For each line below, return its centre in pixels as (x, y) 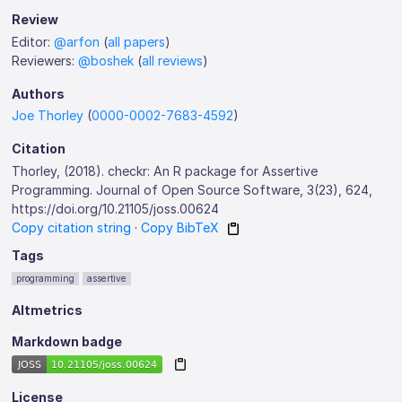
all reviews (173, 60)
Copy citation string (72, 227)
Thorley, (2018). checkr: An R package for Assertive (165, 170)
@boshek (106, 60)
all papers (137, 41)
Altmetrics (48, 310)
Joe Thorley (48, 115)
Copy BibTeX (180, 227)
